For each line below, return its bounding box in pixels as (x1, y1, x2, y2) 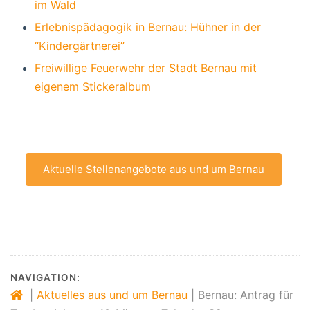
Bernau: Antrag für (198, 287, 293, 302)
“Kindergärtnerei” (35, 38, 125, 53)
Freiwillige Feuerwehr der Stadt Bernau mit (35, 60, 257, 75)
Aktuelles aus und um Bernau (37, 287, 188, 302)
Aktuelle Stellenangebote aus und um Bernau (42, 162, 264, 176)
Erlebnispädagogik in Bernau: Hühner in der (35, 19, 261, 34)
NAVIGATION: (10, 271, 80, 283)
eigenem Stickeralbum (35, 79, 151, 93)
